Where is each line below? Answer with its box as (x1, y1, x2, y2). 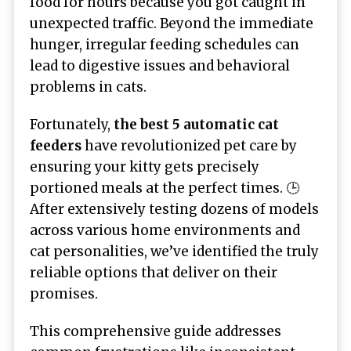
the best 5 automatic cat (114, 116, 279, 134)
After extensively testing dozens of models (30, 201, 319, 219)
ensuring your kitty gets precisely (30, 158, 259, 176)
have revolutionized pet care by (81, 137, 297, 155)
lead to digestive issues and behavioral (30, 56, 290, 74)
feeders (30, 137, 81, 155)
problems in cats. (30, 78, 147, 96)
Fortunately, (30, 116, 114, 134)
